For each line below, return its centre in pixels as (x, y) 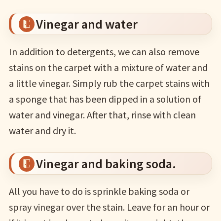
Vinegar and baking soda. (106, 164)
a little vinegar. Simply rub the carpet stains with (109, 83)
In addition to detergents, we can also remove (104, 52)
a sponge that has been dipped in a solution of (105, 99)
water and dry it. (42, 131)
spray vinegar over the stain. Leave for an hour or (109, 207)
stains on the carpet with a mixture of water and (108, 68)
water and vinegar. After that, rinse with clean (102, 115)
